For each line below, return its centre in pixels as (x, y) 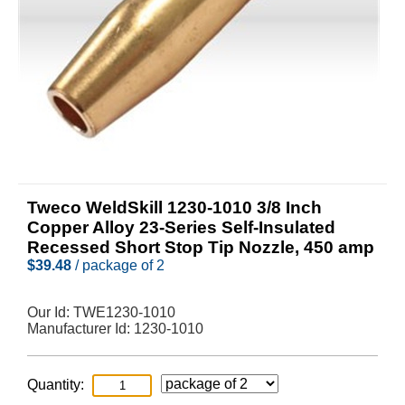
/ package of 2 (118, 265)
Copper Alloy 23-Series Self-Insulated (181, 227)
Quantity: (56, 385)
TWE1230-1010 (124, 312)
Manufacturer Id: (80, 329)
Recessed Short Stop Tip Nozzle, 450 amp (201, 247)
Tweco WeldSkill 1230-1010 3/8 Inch (174, 207)
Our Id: (50, 312)
